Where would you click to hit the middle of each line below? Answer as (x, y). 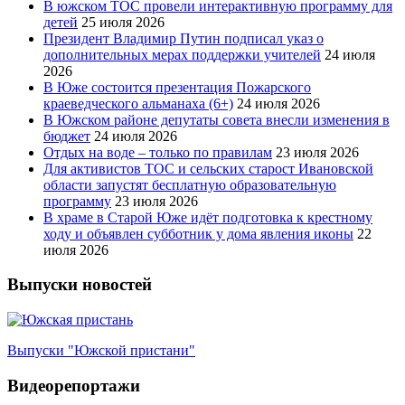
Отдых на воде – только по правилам (158, 152)
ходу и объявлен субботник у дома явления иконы (198, 233)
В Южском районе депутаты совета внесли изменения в (217, 119)
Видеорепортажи (74, 385)
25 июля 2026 (123, 22)
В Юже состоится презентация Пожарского (177, 87)
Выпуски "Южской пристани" (101, 351)
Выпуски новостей (80, 285)
